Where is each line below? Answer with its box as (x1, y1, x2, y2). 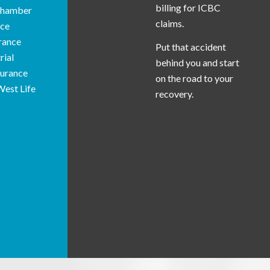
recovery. (155, 88, 193, 100)
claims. (155, 17, 184, 29)
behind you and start (155, 57, 239, 69)
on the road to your (155, 72, 233, 84)
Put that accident (155, 41, 226, 53)
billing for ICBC (155, 1, 221, 13)
